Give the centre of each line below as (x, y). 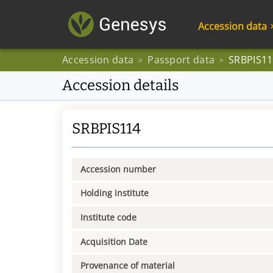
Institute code (108, 217)
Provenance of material (128, 266)
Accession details (120, 85)
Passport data (181, 60)
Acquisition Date (114, 241)
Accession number (118, 169)
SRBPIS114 (106, 129)
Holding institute (115, 193)
